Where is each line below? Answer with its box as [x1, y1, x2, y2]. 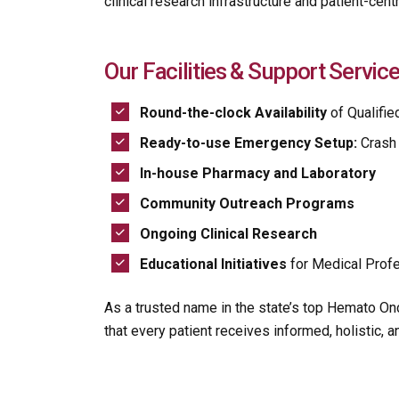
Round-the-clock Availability [140, 104, 327, 121]
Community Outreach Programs [140, 195, 354, 212]
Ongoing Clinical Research [140, 225, 317, 242]
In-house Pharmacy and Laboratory [140, 165, 376, 182]
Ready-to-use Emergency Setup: [140, 134, 357, 151]
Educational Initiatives [140, 256, 287, 273]
